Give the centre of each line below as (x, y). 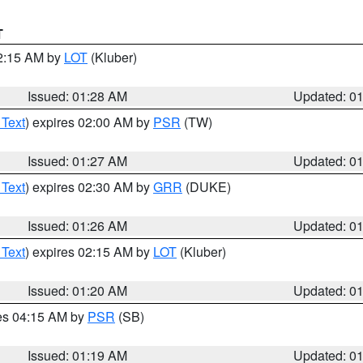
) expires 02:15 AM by (89, 252)
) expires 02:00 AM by (89, 122)
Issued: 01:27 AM (78, 161)
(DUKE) (207, 187)
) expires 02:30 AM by (89, 187)
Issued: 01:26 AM (78, 226)
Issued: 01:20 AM (78, 290)
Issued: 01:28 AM (78, 96)
